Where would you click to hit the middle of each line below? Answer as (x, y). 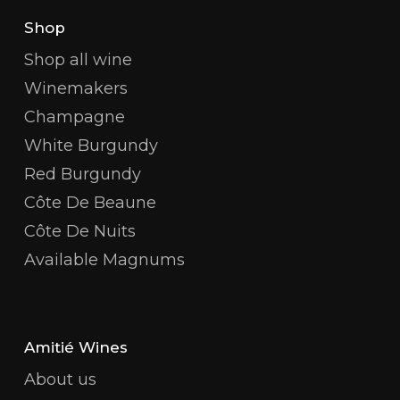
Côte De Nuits (79, 231)
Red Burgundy (82, 174)
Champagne (74, 117)
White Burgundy (91, 145)
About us (60, 379)
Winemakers (75, 88)
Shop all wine (78, 59)
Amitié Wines (75, 347)
